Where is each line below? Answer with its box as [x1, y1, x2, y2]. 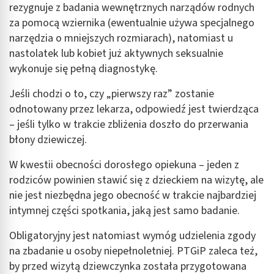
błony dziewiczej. [9, 132, 87, 148]
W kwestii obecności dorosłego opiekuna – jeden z [9, 157, 239, 173]
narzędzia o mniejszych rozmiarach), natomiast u [9, 31, 233, 46]
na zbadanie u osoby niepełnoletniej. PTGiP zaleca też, [9, 243, 257, 259]
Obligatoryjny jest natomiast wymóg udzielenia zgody [9, 228, 256, 244]
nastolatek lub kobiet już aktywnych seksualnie [9, 46, 223, 62]
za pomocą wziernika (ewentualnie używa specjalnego [9, 15, 254, 31]
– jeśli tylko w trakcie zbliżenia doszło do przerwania [9, 117, 248, 133]
